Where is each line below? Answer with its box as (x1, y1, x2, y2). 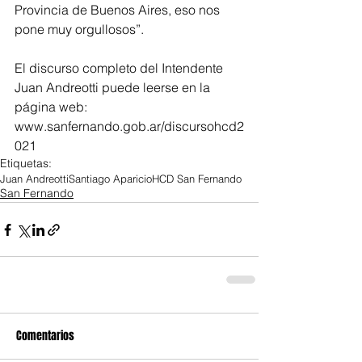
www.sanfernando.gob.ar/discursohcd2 (15, 118, 244, 135)
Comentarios (16, 327, 74, 345)
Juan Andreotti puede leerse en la (15, 79, 213, 96)
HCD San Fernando (152, 172, 242, 186)
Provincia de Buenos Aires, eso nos (15, 2, 223, 19)
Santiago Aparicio (69, 172, 152, 186)
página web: (15, 99, 90, 116)
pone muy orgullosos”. (15, 21, 147, 38)
